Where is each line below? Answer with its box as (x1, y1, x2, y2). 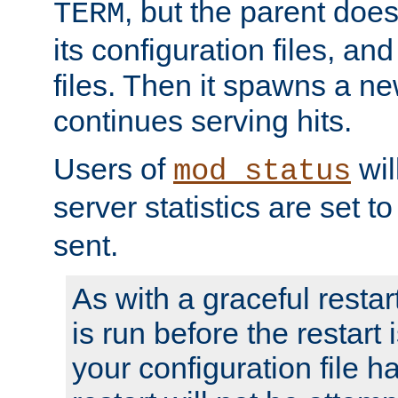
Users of (53, 151, 173, 186)
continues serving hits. (53, 103, 352, 138)
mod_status (173, 154, 351, 188)
